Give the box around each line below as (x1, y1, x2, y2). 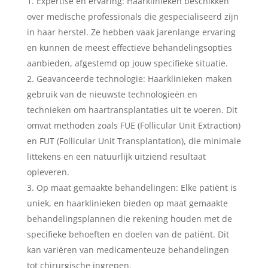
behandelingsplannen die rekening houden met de (26, 212, 232, 224)
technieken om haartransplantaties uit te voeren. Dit (26, 103, 237, 115)
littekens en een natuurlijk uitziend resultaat (26, 150, 206, 162)
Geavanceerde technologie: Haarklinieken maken (36, 72, 232, 84)
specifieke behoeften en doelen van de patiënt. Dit (26, 228, 229, 240)
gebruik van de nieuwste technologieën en (26, 88, 197, 100)
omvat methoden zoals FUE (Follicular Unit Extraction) (26, 119, 240, 131)
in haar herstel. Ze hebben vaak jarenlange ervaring (26, 26, 236, 38)
